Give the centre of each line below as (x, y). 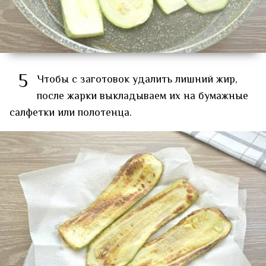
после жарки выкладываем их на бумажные (142, 96)
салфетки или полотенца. (71, 113)
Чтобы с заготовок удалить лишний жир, (137, 80)
